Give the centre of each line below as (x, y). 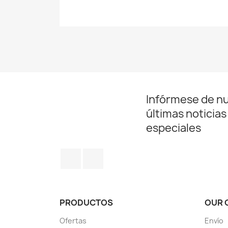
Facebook (100, 154)
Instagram (123, 154)
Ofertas (73, 221)
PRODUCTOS (86, 203)
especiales (174, 128)
